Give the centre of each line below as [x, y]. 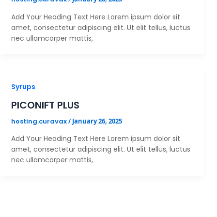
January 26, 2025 [97, 121]
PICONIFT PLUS [45, 105]
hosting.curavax [39, 121]
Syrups [23, 86]
